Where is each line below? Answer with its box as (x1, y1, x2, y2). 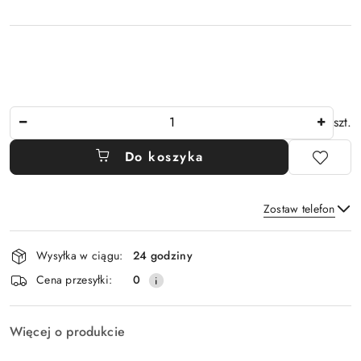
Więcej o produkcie (10, 322, 125, 341)
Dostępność (9, 226, 105, 255)
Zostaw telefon (263, 200, 335, 217)
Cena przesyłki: (36, 272, 113, 288)
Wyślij (159, 271, 202, 290)
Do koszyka (124, 147, 204, 166)
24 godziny (133, 247, 193, 264)
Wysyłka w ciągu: (36, 247, 123, 264)
